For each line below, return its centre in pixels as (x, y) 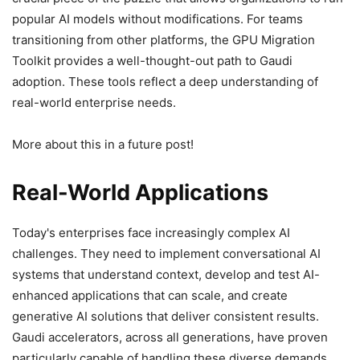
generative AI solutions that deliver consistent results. (166, 316)
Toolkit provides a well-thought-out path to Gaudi (152, 60)
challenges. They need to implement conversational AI (166, 253)
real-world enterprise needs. (94, 102)
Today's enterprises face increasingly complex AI (151, 232)
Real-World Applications (140, 192)
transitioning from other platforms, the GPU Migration (164, 39)
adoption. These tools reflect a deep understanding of (165, 81)
